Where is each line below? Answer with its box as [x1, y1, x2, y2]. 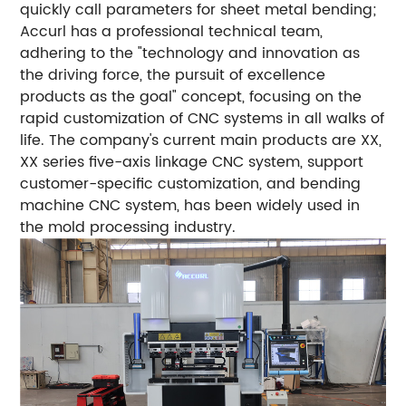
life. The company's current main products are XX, [20, 128, 382, 152]
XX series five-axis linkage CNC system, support [20, 150, 364, 174]
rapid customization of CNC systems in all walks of [20, 106, 385, 130]
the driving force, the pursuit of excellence [20, 63, 326, 87]
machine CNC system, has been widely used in [20, 193, 361, 217]
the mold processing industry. [20, 215, 237, 239]
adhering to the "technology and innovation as [20, 41, 361, 65]
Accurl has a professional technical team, [20, 19, 324, 43]
